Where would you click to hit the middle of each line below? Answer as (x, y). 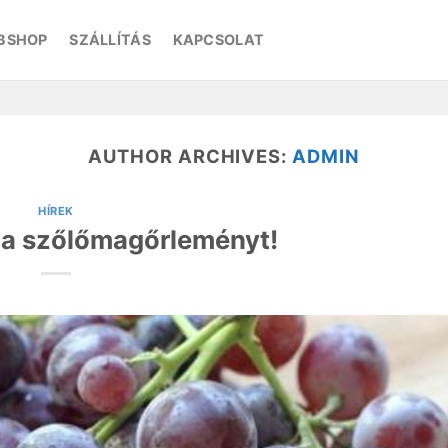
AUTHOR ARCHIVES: (190, 156)
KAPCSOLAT (218, 39)
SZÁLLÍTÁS (110, 39)
